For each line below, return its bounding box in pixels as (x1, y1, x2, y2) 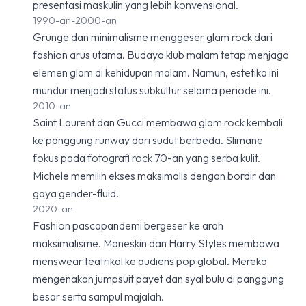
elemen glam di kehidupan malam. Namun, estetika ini (33, 66, 279, 79)
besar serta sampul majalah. (33, 290, 164, 303)
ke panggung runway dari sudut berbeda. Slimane (33, 133, 263, 147)
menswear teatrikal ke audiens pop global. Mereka (33, 254, 267, 268)
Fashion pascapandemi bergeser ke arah (33, 219, 223, 232)
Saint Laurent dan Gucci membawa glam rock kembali (33, 115, 283, 129)
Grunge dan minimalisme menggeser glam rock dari (33, 30, 273, 44)
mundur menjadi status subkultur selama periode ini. (33, 83, 271, 97)
